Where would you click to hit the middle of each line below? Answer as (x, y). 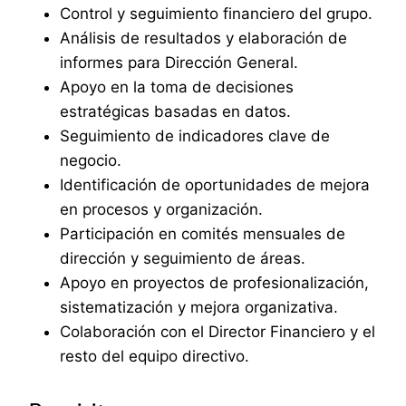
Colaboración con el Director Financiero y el (217, 331)
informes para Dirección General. (179, 62)
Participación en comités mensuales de (203, 233)
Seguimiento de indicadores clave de (195, 135)
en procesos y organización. (161, 209)
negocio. (91, 160)
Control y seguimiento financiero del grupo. (216, 13)
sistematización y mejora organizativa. (199, 307)
